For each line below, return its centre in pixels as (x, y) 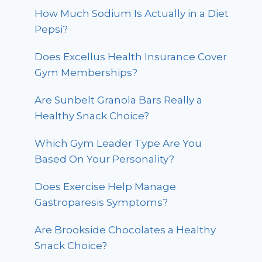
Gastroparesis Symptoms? (101, 203)
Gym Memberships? (86, 73)
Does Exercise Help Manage (106, 187)
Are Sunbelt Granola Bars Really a (119, 100)
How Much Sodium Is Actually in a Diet (132, 14)
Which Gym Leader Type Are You (118, 144)
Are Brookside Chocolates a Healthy (125, 230)
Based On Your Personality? (105, 159)
